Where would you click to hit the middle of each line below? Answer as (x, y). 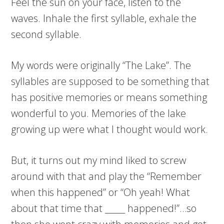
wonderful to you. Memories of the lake (99, 113)
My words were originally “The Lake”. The (101, 65)
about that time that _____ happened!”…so (104, 208)
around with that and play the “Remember (106, 176)
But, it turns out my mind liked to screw (99, 160)
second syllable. (46, 34)
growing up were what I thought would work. (110, 129)
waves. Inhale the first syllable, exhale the (104, 18)
